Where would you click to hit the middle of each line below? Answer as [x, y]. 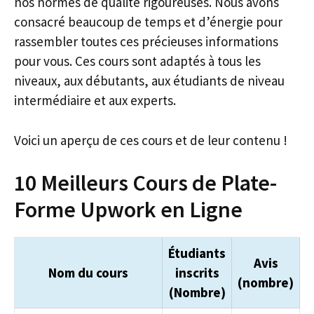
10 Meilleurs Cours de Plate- [145, 183]
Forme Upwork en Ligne [128, 210]
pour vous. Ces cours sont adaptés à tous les [137, 61]
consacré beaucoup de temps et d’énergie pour [148, 22]
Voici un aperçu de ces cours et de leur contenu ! [151, 140]
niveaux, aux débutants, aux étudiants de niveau [149, 81]
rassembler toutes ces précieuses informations [146, 41]
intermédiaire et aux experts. [95, 100]
